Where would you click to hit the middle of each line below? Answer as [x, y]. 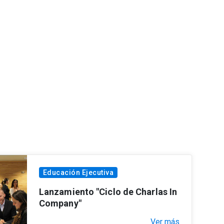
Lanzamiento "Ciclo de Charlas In [108, 191]
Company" [60, 203]
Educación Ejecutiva [78, 172]
